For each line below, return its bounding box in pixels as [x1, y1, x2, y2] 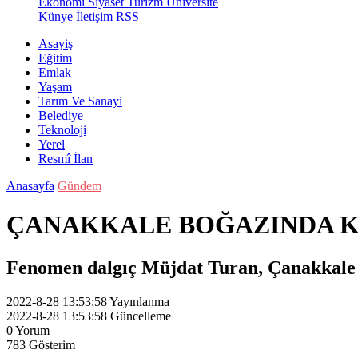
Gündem [58, 179, 101, 193]
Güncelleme [110, 308, 171, 323]
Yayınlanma [109, 294, 169, 308]
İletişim [76, 10, 113, 23]
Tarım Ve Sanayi [38, 94, 122, 108]
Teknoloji [38, 123, 86, 137]
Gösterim [29, 337, 75, 352]
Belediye [38, 109, 83, 122]
